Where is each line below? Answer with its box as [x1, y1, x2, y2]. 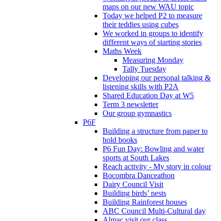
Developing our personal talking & [103, 73, 211, 82]
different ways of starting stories [103, 37, 202, 46]
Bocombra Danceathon [103, 171, 175, 180]
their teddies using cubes [103, 20, 179, 29]
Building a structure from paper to [103, 126, 208, 135]
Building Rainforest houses [103, 197, 187, 206]
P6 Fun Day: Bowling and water [103, 144, 204, 153]
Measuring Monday [122, 55, 184, 64]
